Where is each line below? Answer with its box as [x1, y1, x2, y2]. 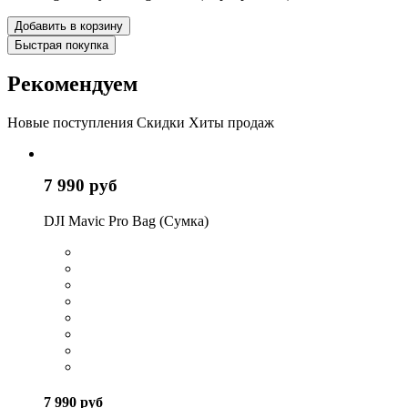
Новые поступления [7, 115, 133, 131]
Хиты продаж [189, 115, 274, 131]
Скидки [137, 115, 185, 131]
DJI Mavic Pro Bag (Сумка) [44, 212, 209, 229]
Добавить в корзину [15, 18, 123, 33]
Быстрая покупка [15, 37, 108, 52]
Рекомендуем [7, 72, 138, 97]
